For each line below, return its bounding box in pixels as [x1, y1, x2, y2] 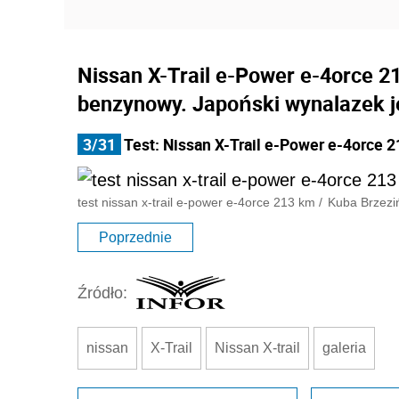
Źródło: [77, 283, 127, 302]
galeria [322, 340, 366, 355]
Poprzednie [99, 230, 172, 245]
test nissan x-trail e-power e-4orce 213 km [77, 195, 315, 209]
